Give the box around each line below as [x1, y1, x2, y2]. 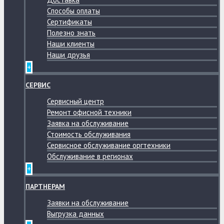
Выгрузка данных [47, 209, 104, 218]
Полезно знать [47, 28, 95, 37]
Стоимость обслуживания [47, 129, 130, 139]
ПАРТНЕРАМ [25, 182, 65, 191]
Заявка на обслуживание [47, 118, 128, 128]
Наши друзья [47, 50, 90, 59]
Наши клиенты [47, 39, 94, 48]
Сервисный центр [47, 96, 104, 106]
